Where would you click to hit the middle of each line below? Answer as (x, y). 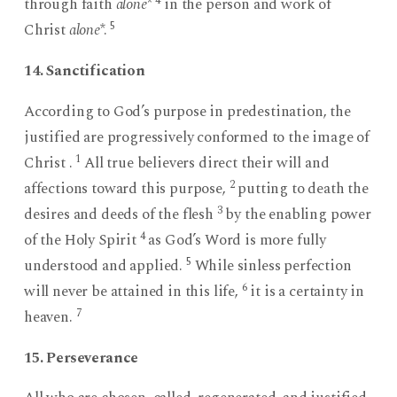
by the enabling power (296, 214)
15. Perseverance (81, 358)
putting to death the (301, 188)
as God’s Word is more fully (235, 240)
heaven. (50, 317)
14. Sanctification (84, 71)
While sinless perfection (271, 265)
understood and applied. (105, 265)
